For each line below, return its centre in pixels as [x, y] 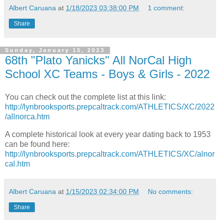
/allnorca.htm [27, 117]
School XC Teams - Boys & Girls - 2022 [107, 74]
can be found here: [37, 144]
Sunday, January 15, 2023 [55, 50]
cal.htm [17, 164]
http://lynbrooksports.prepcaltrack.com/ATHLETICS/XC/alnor [110, 154]
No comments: [171, 192]
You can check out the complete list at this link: [85, 97]
